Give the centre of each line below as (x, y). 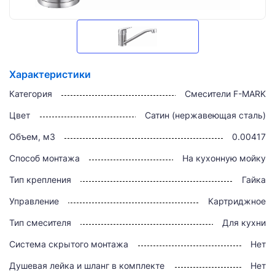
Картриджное (237, 201)
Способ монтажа (45, 158)
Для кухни (244, 223)
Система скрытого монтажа (69, 244)
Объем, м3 (32, 137)
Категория (31, 94)
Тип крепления (40, 180)
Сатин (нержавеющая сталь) (205, 115)
